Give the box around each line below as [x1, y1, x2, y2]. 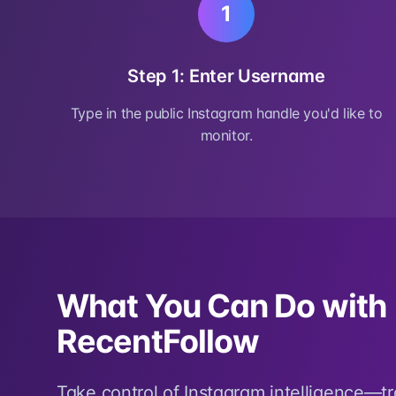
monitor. [200, 126, 253, 144]
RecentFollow [57, 322, 260, 361]
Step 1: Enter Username [127, 65, 325, 87]
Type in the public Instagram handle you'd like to [70, 104, 383, 122]
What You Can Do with [57, 286, 387, 325]
